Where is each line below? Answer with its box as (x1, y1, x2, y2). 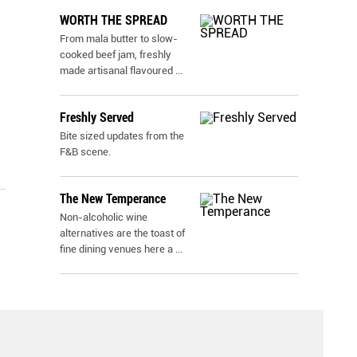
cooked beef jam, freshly (60, 49, 171, 61)
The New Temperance (60, 191, 166, 206)
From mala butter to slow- (60, 33, 178, 45)
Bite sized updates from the (60, 130, 184, 142)
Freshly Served (60, 110, 134, 125)
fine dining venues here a (60, 243, 173, 255)
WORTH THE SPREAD (60, 13, 167, 28)
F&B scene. (60, 146, 111, 158)
